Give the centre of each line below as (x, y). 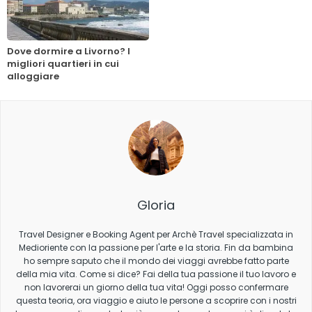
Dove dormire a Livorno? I (69, 51)
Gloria (156, 205)
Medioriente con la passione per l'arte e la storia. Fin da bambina (156, 247)
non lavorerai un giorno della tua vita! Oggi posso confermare (156, 287)
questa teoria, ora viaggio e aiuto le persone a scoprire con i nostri (156, 300)
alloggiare (33, 76)
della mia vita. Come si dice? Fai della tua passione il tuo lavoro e (156, 274)
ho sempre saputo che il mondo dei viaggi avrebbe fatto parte (156, 260)
